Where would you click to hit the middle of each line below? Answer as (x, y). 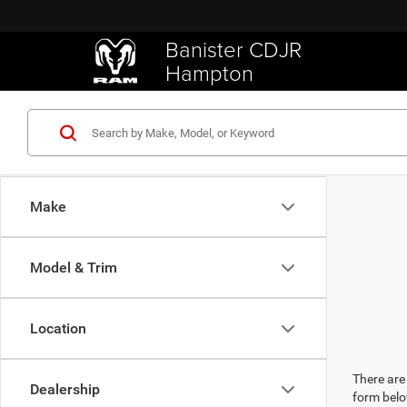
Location (58, 328)
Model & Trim (74, 268)
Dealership (65, 389)
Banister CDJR (233, 49)
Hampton (209, 73)
